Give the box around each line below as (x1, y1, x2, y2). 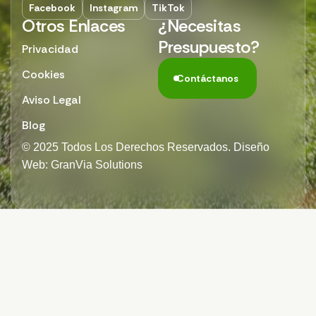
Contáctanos (176, 71, 238, 85)
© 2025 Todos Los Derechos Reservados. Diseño (22, 140, 269, 153)
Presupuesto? (158, 35, 260, 58)
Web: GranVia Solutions (22, 158, 142, 171)
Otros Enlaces (22, 14, 126, 37)
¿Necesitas (158, 14, 241, 37)
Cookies (22, 66, 65, 82)
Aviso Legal (22, 92, 81, 107)
